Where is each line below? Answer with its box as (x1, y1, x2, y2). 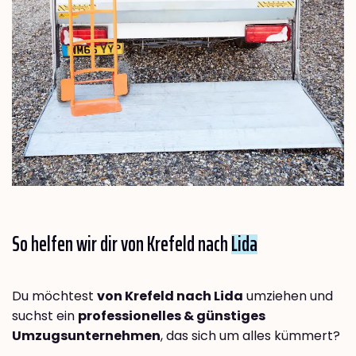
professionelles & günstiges (78, 307, 265, 326)
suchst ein (12, 307, 78, 326)
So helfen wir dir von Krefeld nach (12, 227, 231, 261)
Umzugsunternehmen (12, 327, 161, 346)
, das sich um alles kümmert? (161, 327, 340, 346)
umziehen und (243, 287, 333, 306)
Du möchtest (12, 287, 97, 306)
